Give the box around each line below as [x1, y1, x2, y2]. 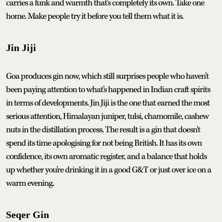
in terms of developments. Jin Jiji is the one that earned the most [6, 97, 210, 109]
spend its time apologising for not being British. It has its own [6, 137, 202, 149]
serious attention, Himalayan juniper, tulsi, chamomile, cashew [6, 111, 209, 122]
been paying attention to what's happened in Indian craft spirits [6, 84, 210, 95]
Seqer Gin [6, 209, 49, 220]
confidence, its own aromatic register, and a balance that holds [6, 151, 207, 162]
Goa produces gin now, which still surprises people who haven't [6, 70, 209, 82]
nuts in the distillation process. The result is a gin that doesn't [6, 124, 200, 135]
